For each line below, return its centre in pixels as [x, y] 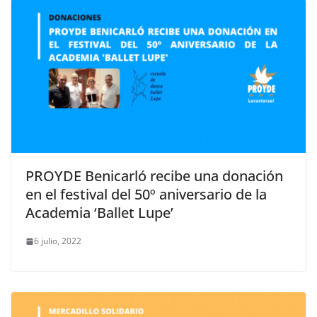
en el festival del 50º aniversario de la [146, 195]
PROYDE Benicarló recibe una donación [154, 176]
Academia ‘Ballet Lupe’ [99, 213]
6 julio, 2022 [58, 241]
